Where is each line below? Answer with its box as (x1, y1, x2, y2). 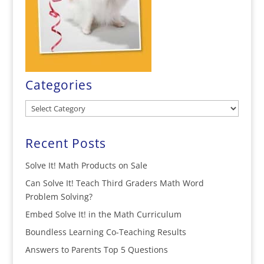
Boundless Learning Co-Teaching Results (25, 226, 186, 237)
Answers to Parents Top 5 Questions (25, 244, 168, 255)
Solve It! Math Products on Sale (25, 160, 147, 171)
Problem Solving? (25, 191, 93, 202)
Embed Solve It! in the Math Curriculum (25, 209, 181, 220)
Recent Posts (25, 135, 106, 151)
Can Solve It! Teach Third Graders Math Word (25, 177, 204, 189)
